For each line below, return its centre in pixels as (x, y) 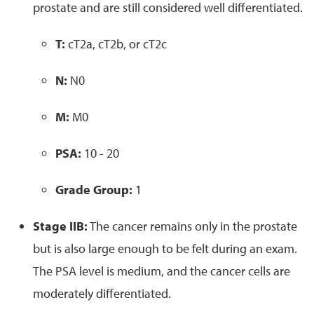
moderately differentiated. (102, 293)
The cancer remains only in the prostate (193, 226)
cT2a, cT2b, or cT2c (117, 43)
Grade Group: (94, 189)
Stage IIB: (60, 226)
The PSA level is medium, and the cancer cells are (162, 271)
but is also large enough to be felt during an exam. (165, 248)
